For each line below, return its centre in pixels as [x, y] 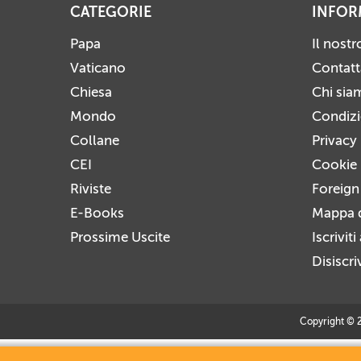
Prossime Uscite [120, 237]
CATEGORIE [111, 12]
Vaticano [98, 68]
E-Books [97, 213]
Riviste [91, 189]
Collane [95, 140]
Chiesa [91, 92]
